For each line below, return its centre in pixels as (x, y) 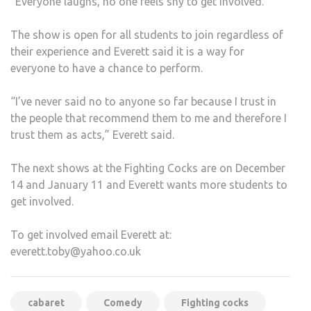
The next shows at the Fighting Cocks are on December (148, 168)
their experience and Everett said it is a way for (127, 52)
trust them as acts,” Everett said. (92, 135)
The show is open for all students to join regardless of (147, 35)
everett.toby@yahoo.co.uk (76, 252)
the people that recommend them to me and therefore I (149, 118)
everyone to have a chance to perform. (107, 68)
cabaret (46, 303)
